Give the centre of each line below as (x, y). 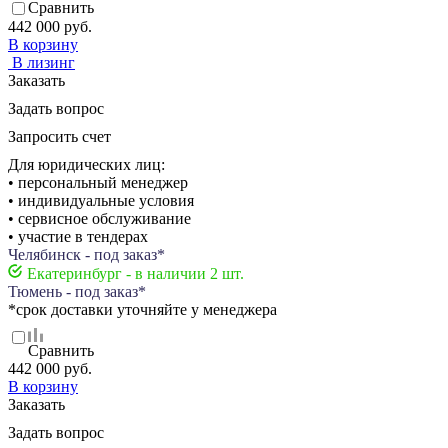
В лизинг (43, 62)
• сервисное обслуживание (99, 218)
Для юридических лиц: (86, 164)
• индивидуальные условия (101, 200)
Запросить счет (59, 136)
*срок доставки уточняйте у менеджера (142, 309)
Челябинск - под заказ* (86, 254)
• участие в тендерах (78, 236)
